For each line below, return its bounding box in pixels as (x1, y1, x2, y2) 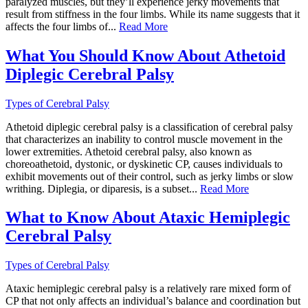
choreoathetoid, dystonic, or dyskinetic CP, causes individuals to (5, 157, 283, 170)
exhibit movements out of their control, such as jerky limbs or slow (5, 170, 294, 182)
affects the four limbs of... (5, 20, 119, 32)
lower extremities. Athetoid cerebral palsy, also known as (5, 145, 252, 157)
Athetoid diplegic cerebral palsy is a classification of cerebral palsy (5, 120, 293, 133)
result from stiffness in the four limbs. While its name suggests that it (5, 8, 300, 20)
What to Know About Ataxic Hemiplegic (5, 208, 290, 227)
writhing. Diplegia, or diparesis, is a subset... (5, 182, 200, 195)
